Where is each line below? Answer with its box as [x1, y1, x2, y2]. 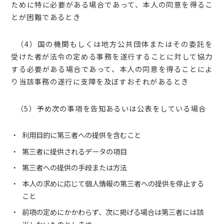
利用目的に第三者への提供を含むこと [21, 129, 141, 140]
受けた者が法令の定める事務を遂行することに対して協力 [11, 51, 213, 62]
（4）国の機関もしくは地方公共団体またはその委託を [11, 38, 213, 49]
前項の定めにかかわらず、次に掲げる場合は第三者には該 [21, 206, 203, 217]
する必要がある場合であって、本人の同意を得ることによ [11, 63, 213, 74]
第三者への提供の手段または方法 [21, 161, 127, 172]
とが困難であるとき [11, 11, 81, 22]
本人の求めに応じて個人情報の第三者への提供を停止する [21, 177, 204, 188]
